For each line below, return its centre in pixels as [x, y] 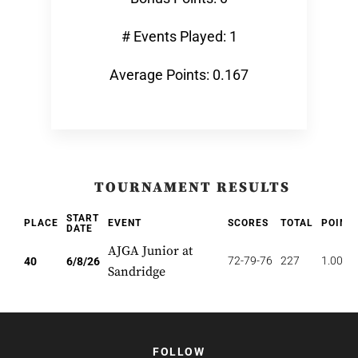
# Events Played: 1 [179, 36]
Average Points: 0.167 [179, 75]
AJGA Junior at [150, 251]
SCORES [248, 223]
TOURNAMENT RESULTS [192, 187]
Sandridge [137, 272]
